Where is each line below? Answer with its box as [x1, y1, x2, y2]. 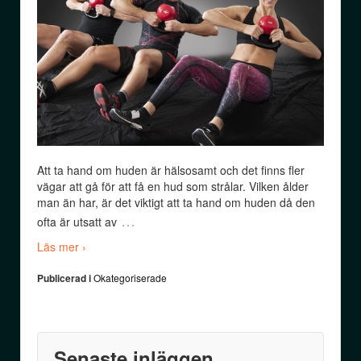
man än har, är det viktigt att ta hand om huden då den [37, 194, 315, 211]
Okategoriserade [93, 271, 167, 285]
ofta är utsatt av [37, 214, 117, 230]
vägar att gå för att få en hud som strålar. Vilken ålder [37, 178, 309, 195]
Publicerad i [37, 271, 93, 286]
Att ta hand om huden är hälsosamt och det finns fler [37, 162, 305, 179]
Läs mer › [37, 239, 86, 255]
